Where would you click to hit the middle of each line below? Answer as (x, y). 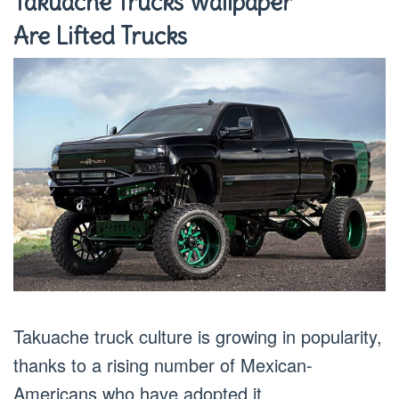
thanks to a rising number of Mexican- (163, 364)
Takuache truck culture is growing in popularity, (198, 336)
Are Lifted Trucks (100, 37)
